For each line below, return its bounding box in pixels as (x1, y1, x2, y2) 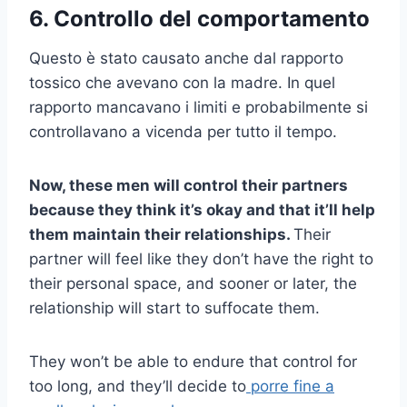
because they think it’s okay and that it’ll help (29, 200, 375, 219)
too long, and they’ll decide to (29, 376, 246, 395)
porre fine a (246, 376, 334, 395)
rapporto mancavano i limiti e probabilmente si (29, 97, 368, 116)
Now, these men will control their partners (29, 175, 348, 194)
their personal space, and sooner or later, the (29, 273, 357, 293)
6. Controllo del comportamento (29, 5, 370, 32)
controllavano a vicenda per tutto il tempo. (29, 122, 337, 141)
